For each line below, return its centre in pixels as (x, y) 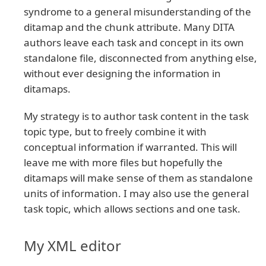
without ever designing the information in (122, 74)
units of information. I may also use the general (136, 194)
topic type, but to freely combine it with (115, 132)
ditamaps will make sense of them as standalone (138, 178)
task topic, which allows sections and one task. (132, 209)
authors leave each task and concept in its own (134, 43)
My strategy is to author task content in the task (136, 116)
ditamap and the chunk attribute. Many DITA (129, 27)
